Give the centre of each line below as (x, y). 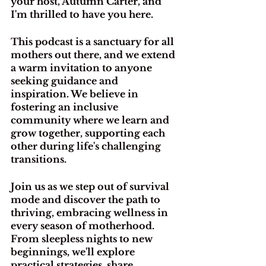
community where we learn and (91, 120)
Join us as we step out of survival (91, 186)
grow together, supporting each (89, 133)
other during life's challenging (87, 146)
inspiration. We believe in (76, 94)
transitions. (39, 159)
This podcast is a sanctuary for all (94, 41)
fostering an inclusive (66, 107)
